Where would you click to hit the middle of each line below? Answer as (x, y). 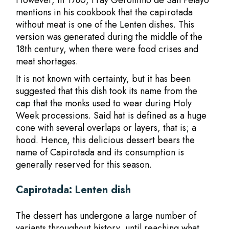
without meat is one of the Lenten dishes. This (105, 25)
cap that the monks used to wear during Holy (104, 103)
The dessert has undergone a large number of (106, 216)
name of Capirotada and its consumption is (100, 152)
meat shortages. (47, 61)
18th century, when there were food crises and (107, 49)
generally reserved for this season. (84, 165)
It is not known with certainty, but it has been (104, 79)
